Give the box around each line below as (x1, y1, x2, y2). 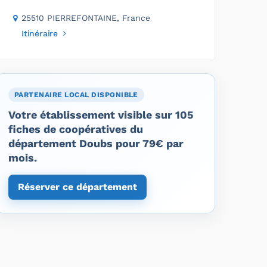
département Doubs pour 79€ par (8, 136, 184, 150)
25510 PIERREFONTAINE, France (21, 13, 150, 23)
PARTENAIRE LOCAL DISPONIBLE (14, 90, 138, 99)
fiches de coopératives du (8, 122, 143, 135)
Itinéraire (21, 28, 58, 38)
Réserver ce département (18, 181, 137, 193)
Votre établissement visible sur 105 (8, 108, 194, 121)
